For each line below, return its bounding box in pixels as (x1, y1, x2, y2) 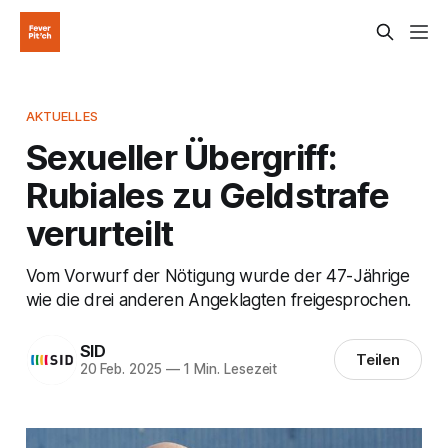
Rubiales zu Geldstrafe (25, 173, 389, 216)
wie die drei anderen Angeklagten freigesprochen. (25, 288, 411, 310)
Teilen (355, 350, 401, 370)
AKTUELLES (25, 107, 98, 124)
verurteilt (25, 211, 174, 254)
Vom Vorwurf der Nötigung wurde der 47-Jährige (25, 264, 410, 286)
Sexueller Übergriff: (25, 135, 338, 178)
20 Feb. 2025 (79, 361, 162, 378)
